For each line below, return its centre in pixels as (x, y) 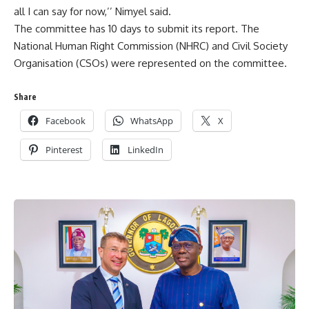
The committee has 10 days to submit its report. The (137, 29)
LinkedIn (146, 149)
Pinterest (64, 149)
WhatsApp (152, 120)
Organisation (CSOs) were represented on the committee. (150, 63)
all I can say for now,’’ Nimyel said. (92, 11)
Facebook (66, 120)
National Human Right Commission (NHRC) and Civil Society (151, 46)
